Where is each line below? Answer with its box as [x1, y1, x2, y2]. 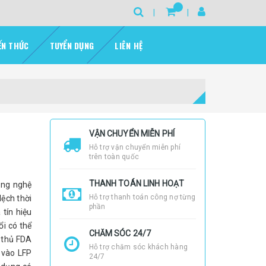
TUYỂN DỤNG [49, 39, 94, 52]
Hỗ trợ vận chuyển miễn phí [88, 143, 180, 151]
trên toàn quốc [88, 153, 139, 161]
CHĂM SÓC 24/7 [88, 229, 151, 238]
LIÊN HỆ [115, 39, 142, 52]
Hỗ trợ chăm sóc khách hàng [88, 243, 188, 251]
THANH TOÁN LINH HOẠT [88, 179, 185, 188]
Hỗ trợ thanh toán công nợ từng [88, 193, 195, 201]
